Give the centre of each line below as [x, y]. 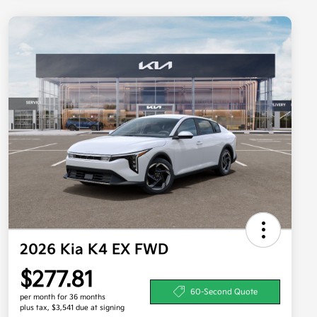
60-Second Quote [224, 292]
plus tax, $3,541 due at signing [72, 308]
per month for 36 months [63, 298]
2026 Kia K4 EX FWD [94, 250]
